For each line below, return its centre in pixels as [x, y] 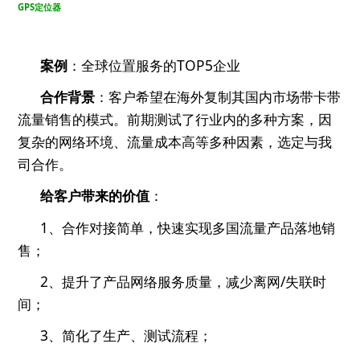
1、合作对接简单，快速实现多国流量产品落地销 [188, 227]
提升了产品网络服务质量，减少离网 [172, 281]
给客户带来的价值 [95, 196]
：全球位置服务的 [123, 65]
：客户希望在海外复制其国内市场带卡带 [218, 97]
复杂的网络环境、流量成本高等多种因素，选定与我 [175, 142]
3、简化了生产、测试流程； [127, 335]
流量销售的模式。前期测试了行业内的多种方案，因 [175, 119]
